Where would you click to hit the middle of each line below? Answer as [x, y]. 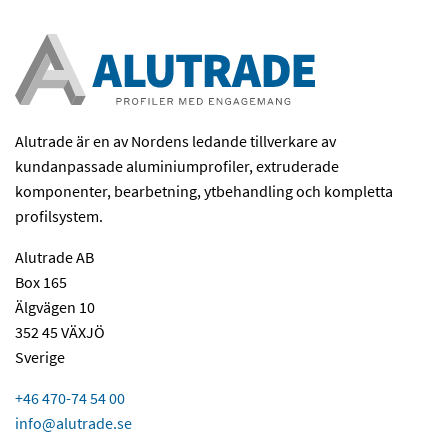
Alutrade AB [54, 256]
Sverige [40, 356]
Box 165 [41, 281]
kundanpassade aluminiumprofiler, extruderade [177, 165]
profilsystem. [59, 215]
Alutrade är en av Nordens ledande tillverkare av [175, 140]
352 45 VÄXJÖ [60, 331]
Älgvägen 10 [55, 306]
